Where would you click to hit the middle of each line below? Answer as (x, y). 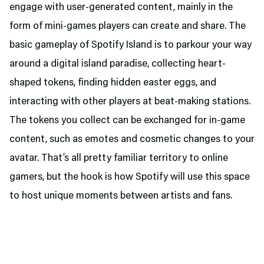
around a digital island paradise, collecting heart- (118, 64)
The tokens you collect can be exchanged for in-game (127, 121)
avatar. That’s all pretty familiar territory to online (119, 159)
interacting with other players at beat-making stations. (130, 102)
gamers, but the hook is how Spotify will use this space (130, 177)
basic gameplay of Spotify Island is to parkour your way (131, 45)
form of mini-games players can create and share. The (128, 27)
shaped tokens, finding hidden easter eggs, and (113, 83)
